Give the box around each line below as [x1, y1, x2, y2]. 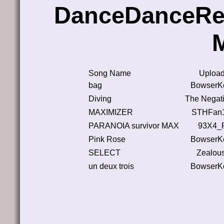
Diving [88, 94, 111, 103]
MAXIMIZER [88, 107, 133, 116]
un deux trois [88, 161, 134, 170]
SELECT [88, 148, 120, 157]
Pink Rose [88, 134, 125, 143]
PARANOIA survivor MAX [88, 121, 179, 130]
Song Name [88, 68, 131, 77]
